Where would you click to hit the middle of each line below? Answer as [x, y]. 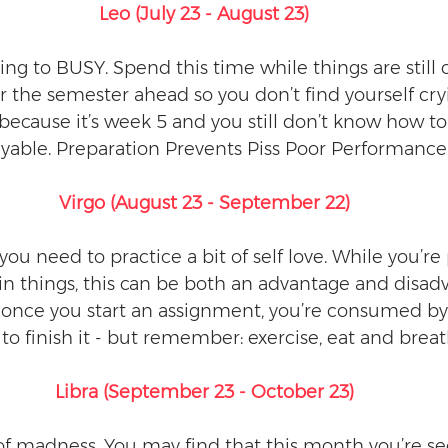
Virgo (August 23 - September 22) [204, 203]
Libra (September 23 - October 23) [204, 392]
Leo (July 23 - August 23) [204, 14]
